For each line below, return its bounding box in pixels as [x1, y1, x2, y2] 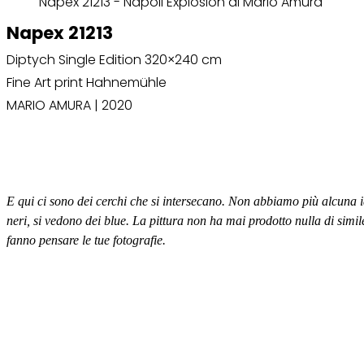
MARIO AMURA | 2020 [6, 96, 132, 115]
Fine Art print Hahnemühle [6, 73, 167, 93]
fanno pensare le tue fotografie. [6, 232, 169, 247]
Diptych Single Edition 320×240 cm [6, 50, 222, 70]
